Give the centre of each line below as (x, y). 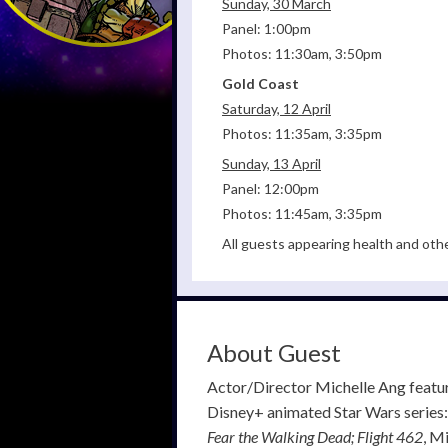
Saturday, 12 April (276, 109)
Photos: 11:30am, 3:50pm (302, 54)
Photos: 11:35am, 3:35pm (302, 134)
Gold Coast (260, 84)
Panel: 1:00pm (266, 29)
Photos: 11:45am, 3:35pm (302, 214)
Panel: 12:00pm (270, 189)
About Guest (274, 353)
